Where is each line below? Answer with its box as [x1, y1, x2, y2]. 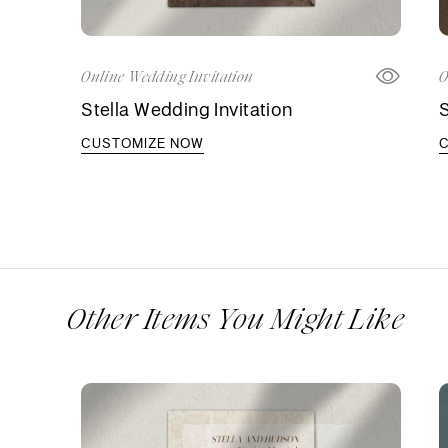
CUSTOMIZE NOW [81, 134, 205, 153]
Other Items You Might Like [67, 299, 405, 340]
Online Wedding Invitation [81, 67, 254, 88]
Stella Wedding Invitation [81, 97, 293, 122]
